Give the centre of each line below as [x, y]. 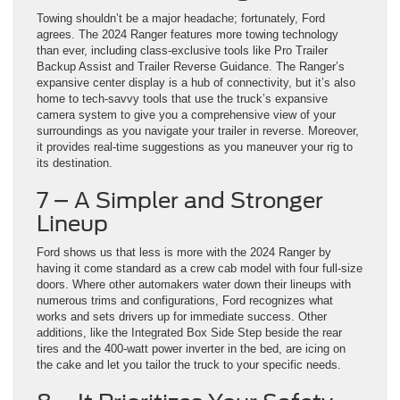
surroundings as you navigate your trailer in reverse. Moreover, [198, 131]
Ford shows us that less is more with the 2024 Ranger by [184, 253]
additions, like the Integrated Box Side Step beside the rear [189, 333]
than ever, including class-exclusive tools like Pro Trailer [182, 51]
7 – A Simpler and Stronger [180, 201]
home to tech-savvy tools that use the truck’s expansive [182, 99]
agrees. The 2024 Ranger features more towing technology [187, 35]
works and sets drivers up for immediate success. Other [182, 317]
